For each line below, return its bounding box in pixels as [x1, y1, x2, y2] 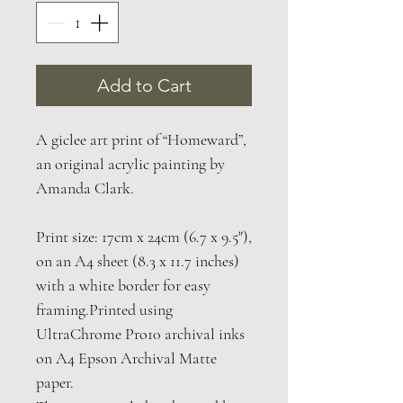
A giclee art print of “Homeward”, [36, 130, 246, 150]
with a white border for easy [36, 275, 210, 296]
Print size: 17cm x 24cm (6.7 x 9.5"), [36, 227, 252, 247]
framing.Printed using [36, 300, 173, 320]
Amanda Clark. [36, 178, 134, 199]
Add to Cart [96, 75, 192, 97]
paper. [36, 372, 74, 393]
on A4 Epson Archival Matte [36, 348, 217, 369]
